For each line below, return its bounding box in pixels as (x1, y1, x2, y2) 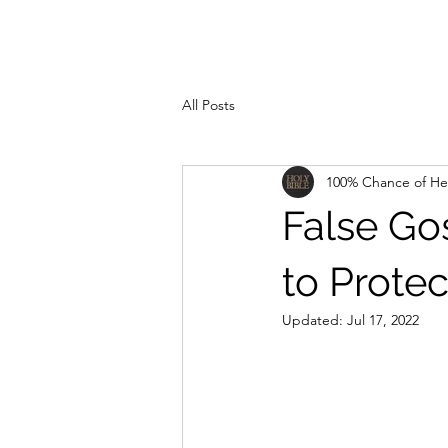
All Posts (182, 95, 235, 114)
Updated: (282, 311, 347, 329)
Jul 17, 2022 (347, 311, 419, 329)
